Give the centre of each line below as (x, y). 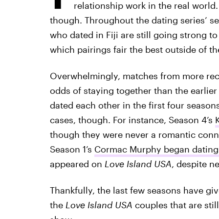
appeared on (77, 164)
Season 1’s (72, 149)
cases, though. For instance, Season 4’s (132, 120)
